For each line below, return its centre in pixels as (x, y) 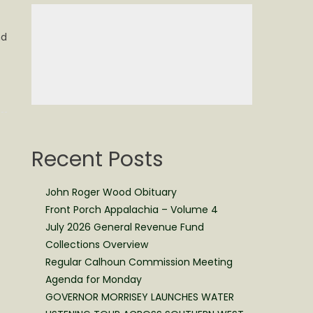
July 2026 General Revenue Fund (125, 227)
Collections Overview (97, 244)
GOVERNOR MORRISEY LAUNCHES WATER (140, 297)
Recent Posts (98, 159)
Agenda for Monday (94, 279)
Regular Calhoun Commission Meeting (139, 262)
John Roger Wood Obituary (111, 192)
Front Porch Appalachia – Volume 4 (132, 209)
